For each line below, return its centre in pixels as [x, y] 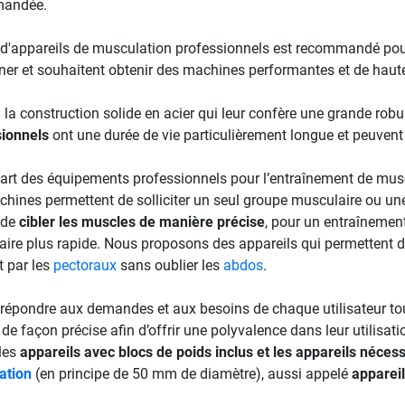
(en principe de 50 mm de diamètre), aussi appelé [191, 373]
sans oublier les [170, 265]
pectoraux [85, 265]
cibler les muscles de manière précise [141, 221]
